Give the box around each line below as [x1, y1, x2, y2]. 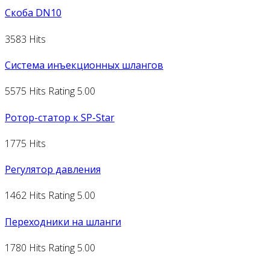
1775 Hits [5, 136, 46, 150]
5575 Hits [5, 84, 46, 98]
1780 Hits [5, 240, 46, 254]
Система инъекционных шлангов [5, 58, 163, 72]
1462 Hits [5, 189, 46, 202]
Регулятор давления [5, 163, 101, 177]
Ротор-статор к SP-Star [5, 110, 115, 124]
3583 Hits [5, 32, 46, 46]
